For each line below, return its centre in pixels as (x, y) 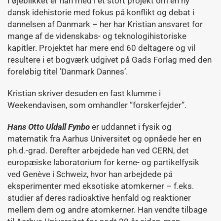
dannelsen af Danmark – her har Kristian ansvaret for (105, 24)
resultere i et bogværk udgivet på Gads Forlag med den (110, 60)
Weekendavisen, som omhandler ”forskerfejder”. (97, 105)
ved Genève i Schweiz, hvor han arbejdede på (90, 174)
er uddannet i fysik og (132, 127)
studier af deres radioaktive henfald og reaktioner (99, 198)
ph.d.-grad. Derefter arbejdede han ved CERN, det (98, 150)
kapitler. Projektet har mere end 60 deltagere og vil (101, 48)
